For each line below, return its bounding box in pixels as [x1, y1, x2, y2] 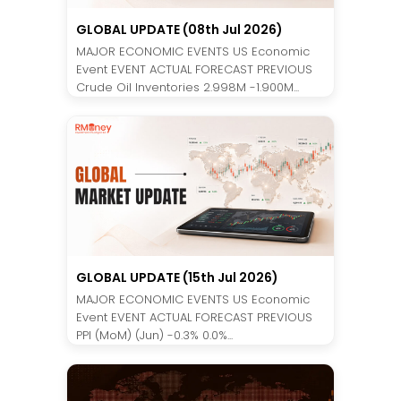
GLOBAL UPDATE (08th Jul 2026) [76, 20, 283, 38]
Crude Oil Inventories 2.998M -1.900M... [76, 78, 299, 96]
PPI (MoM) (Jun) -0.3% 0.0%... [76, 326, 233, 344]
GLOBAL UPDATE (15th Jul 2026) [76, 268, 278, 286]
